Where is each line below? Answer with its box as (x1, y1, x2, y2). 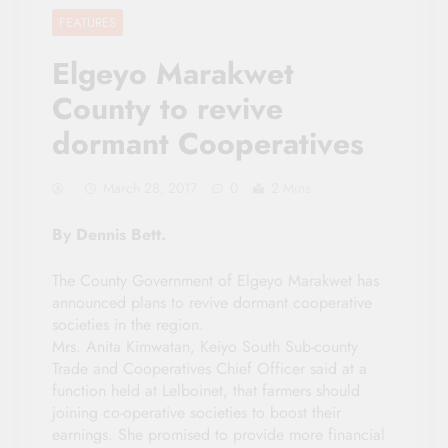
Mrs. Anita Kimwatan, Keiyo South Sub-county (52, 334, 358, 358)
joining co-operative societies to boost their (52, 400, 341, 424)
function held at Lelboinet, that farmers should (52, 378, 360, 402)
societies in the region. (52, 312, 204, 336)
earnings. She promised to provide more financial (52, 422, 385, 446)
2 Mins (271, 177, 311, 198)
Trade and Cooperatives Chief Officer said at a (52, 356, 367, 380)
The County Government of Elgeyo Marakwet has (52, 268, 379, 292)
